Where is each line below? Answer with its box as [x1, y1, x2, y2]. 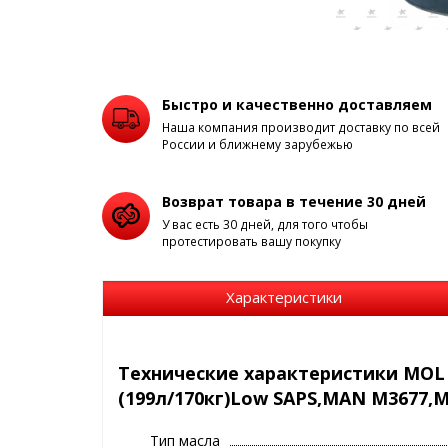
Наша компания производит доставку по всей [162, 118, 440, 136]
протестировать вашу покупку [162, 232, 341, 250]
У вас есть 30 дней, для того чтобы [162, 215, 368, 233]
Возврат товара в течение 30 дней [162, 191, 426, 211]
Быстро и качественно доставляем [162, 94, 432, 114]
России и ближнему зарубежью [162, 135, 353, 153]
